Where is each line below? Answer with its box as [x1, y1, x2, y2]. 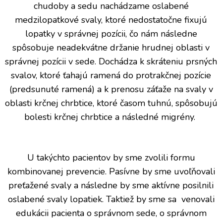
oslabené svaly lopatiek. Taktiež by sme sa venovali [7, 193, 215, 205]
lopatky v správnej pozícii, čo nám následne [25, 27, 197, 40]
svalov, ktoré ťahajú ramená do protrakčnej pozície [11, 69, 211, 81]
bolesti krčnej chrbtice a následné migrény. [24, 111, 198, 123]
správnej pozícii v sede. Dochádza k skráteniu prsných [5, 55, 217, 67]
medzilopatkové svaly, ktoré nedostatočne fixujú [15, 13, 207, 26]
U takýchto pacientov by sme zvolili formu [27, 151, 195, 164]
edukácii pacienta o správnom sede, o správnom [15, 207, 207, 219]
